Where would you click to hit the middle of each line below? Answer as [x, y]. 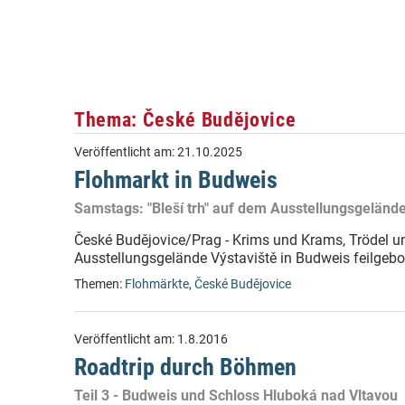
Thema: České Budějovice [185, 119]
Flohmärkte [157, 284]
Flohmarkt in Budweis [176, 180]
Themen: [99, 284]
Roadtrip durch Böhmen [185, 367]
